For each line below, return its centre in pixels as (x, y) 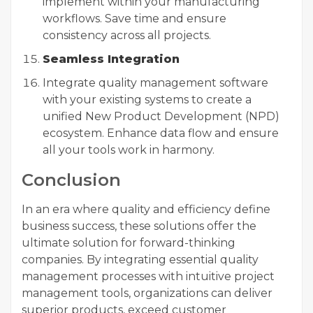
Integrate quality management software (155, 83)
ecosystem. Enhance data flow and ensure (161, 133)
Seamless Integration (111, 59)
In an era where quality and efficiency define (146, 209)
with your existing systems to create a (147, 100)
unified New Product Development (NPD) (161, 116)
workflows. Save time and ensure (134, 19)
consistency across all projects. (127, 35)
